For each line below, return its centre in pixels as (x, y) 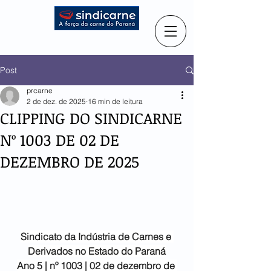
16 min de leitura (115, 101)
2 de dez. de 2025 (56, 101)
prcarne (40, 90)
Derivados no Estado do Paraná (97, 251)
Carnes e (152, 237)
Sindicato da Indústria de (75, 237)
